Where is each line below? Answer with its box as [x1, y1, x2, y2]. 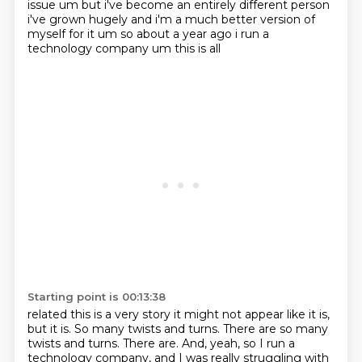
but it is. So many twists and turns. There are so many [27, 322, 328, 336]
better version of [221, 12, 315, 27]
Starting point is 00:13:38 [27, 290, 166, 303]
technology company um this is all [27, 41, 221, 56]
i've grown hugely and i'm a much [27, 12, 221, 27]
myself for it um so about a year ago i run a [27, 27, 269, 41]
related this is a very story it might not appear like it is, [27, 307, 330, 322]
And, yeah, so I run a [181, 336, 295, 351]
